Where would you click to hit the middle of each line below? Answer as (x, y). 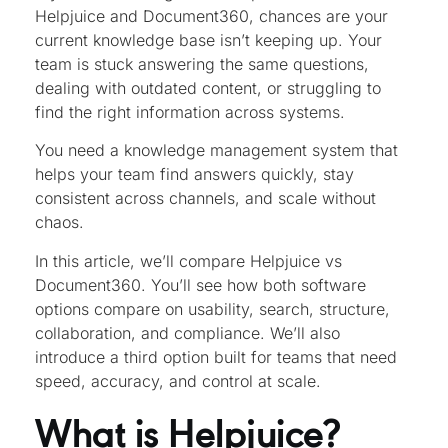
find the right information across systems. (192, 112)
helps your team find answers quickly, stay (194, 174)
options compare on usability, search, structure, (212, 308)
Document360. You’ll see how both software (200, 284)
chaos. (59, 222)
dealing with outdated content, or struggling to (208, 88)
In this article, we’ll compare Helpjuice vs (188, 260)
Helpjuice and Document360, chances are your (211, 16)
